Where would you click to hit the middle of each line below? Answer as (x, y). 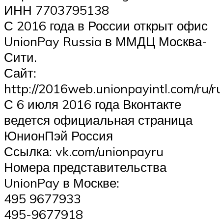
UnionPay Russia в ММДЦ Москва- (106, 41)
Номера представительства (85, 167)
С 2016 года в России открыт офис (106, 26)
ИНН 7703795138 (56, 10)
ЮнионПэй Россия (58, 136)
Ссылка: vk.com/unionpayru (84, 151)
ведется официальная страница (98, 120)
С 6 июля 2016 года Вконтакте (93, 104)
